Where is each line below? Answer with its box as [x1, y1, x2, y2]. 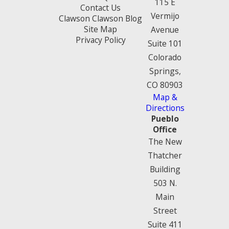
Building [149, 163, 180, 175]
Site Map [84, 23, 117, 35]
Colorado [148, 51, 181, 63]
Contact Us [80, 2, 121, 13]
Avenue [151, 24, 179, 35]
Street [153, 204, 177, 216]
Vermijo [150, 10, 179, 21]
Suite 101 [147, 37, 182, 49]
